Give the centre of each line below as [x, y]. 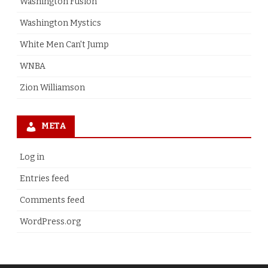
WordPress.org [50, 222]
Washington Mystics [60, 23]
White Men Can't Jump [64, 45]
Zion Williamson [52, 88]
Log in [32, 157]
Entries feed [44, 179]
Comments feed [52, 200]
